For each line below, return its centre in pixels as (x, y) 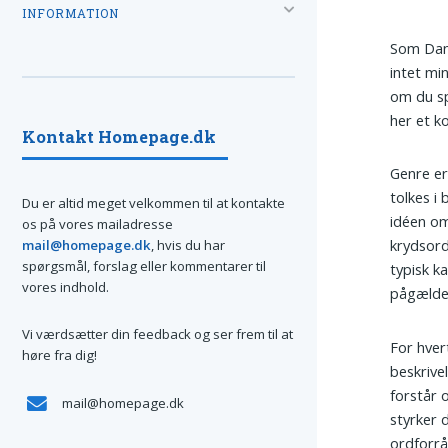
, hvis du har (188, 244)
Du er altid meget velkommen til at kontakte (153, 202)
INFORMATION (70, 13)
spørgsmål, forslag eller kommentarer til (144, 265)
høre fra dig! (59, 355)
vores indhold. (65, 286)
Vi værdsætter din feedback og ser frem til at (157, 334)
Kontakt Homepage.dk (119, 136)
